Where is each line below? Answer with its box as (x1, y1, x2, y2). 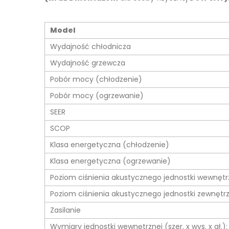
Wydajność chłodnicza (50, 41, 131, 52)
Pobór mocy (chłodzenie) (50, 74, 142, 85)
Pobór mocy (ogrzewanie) (50, 90, 144, 101)
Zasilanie (50, 205, 81, 216)
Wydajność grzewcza (50, 58, 125, 68)
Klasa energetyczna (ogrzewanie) (50, 156, 171, 167)
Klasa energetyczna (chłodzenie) (50, 140, 169, 150)
